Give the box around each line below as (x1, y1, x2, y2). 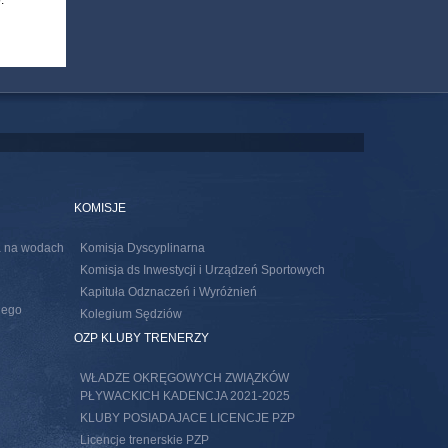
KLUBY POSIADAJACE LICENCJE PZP (80, 411, 295, 426)
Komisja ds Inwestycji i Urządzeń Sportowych (80, 263, 325, 278)
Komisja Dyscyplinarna (80, 241, 205, 256)
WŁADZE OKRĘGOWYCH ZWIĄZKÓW (80, 371, 289, 386)
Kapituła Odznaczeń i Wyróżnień (80, 285, 257, 300)
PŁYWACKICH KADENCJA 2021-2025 (80, 389, 290, 404)
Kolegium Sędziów (80, 307, 182, 322)
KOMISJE (74, 201, 126, 216)
